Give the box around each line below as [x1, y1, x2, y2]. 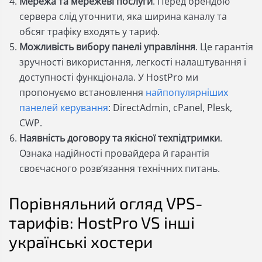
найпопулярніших [146, 86, 228, 99]
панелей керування [19, 101, 108, 114]
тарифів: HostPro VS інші [9, 212, 195, 232]
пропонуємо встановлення [19, 86, 146, 99]
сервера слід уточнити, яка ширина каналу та [19, 10, 227, 23]
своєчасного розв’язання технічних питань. [19, 162, 220, 175]
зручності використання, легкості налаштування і [19, 56, 246, 68]
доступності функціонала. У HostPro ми [19, 71, 198, 84]
